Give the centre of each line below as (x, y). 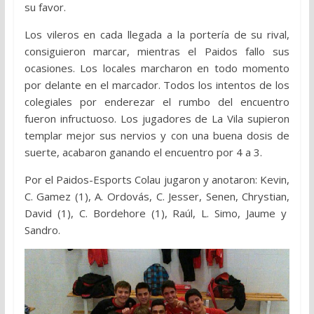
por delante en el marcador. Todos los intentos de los (157, 85)
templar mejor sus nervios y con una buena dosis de (157, 136)
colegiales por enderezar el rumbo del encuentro (157, 102)
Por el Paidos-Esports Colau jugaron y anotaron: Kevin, (157, 180)
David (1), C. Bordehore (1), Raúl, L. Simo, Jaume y (157, 213)
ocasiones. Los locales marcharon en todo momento (157, 68)
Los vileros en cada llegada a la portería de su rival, (157, 35)
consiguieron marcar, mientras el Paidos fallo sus (157, 52)
